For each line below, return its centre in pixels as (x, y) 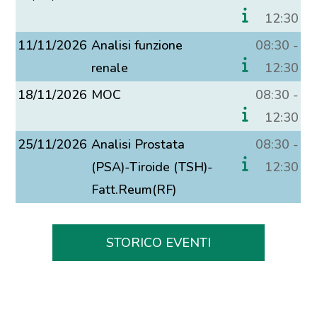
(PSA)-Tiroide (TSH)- (152, 167)
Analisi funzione (137, 45)
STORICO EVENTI (158, 243)
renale (110, 68)
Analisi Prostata (138, 144)
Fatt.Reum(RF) (134, 190)
